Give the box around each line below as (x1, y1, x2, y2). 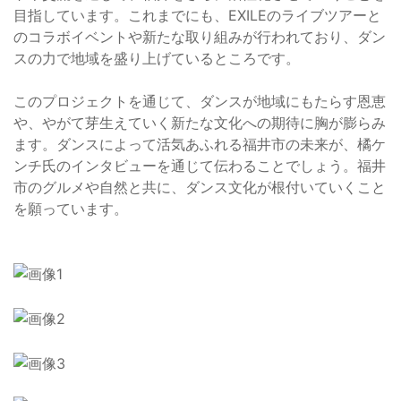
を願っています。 (13, 199, 128, 218)
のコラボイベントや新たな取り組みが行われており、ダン (13, 27, 386, 46)
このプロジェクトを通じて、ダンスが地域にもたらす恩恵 (13, 91, 386, 110)
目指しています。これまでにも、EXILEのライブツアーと (13, 5, 381, 24)
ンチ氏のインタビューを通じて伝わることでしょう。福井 (13, 156, 386, 175)
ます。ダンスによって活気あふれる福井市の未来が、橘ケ (13, 134, 386, 153)
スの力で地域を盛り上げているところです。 (13, 48, 300, 67)
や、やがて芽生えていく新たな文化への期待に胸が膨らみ (13, 113, 386, 132)
